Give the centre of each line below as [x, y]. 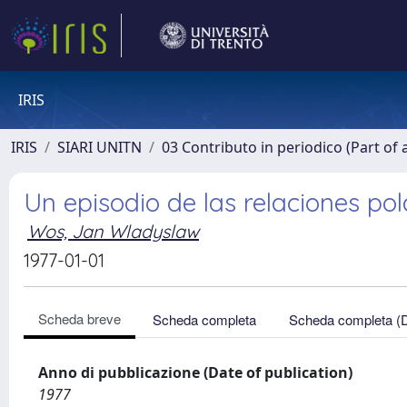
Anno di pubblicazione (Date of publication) [195, 372]
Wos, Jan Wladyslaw [113, 231]
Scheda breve [79, 318]
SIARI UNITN [99, 147]
